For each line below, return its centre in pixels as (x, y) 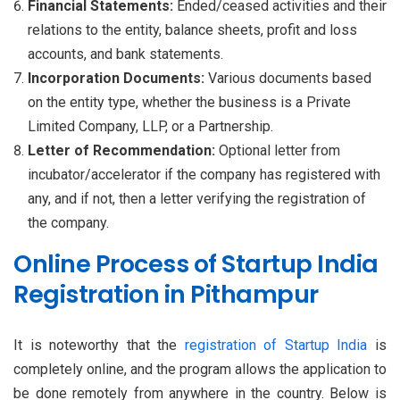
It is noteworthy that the (99, 346)
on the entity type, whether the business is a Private (189, 103)
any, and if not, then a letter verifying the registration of (197, 199)
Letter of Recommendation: (123, 151)
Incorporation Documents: (118, 79)
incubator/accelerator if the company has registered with (204, 175)
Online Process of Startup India (196, 264)
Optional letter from (279, 151)
